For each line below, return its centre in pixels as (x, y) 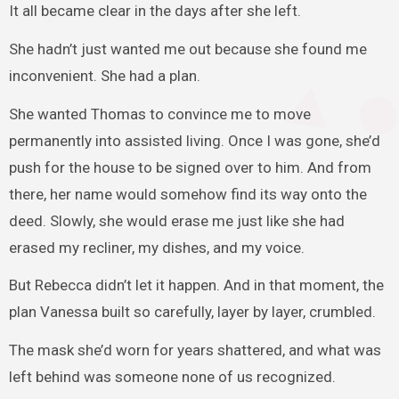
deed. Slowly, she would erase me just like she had (176, 220)
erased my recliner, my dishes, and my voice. (156, 247)
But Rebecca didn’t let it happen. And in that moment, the (196, 285)
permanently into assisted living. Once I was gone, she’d (194, 140)
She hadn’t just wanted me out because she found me (187, 49)
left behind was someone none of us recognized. (172, 377)
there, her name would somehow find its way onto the (187, 194)
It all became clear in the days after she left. (155, 11)
